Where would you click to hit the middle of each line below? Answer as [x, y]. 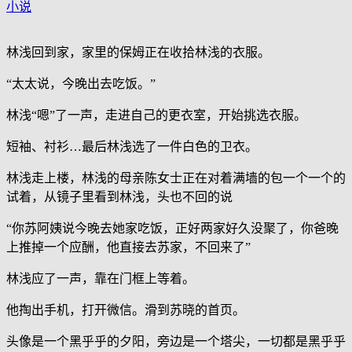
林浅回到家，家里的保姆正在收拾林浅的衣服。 [138, 53]
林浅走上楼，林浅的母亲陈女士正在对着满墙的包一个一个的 [176, 178]
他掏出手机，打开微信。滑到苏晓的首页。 [126, 310]
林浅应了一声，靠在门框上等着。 [101, 279]
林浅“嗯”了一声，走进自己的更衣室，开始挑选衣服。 [156, 115]
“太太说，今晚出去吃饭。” [81, 84]
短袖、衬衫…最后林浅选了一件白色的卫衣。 [132, 147]
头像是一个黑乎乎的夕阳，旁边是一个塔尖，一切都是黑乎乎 [176, 342]
